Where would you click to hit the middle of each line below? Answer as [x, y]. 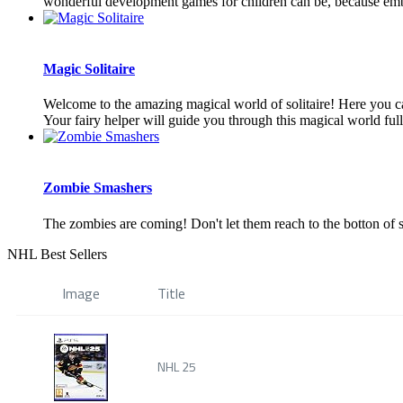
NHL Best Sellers [57, 254]
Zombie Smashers [98, 188]
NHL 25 [177, 366]
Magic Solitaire [89, 68]
